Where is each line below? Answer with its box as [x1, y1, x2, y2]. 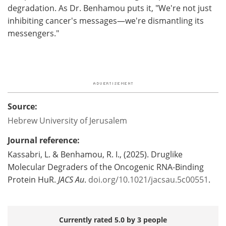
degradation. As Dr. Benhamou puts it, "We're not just [8, 2, 212, 13]
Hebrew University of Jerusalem [8, 115, 127, 126]
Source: [8, 100, 37, 112]
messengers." [8, 27, 61, 38]
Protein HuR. [8, 174, 58, 185]
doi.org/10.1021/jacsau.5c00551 [88, 174, 208, 185]
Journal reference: [8, 134, 80, 146]
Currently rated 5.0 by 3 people [59, 214, 167, 224]
